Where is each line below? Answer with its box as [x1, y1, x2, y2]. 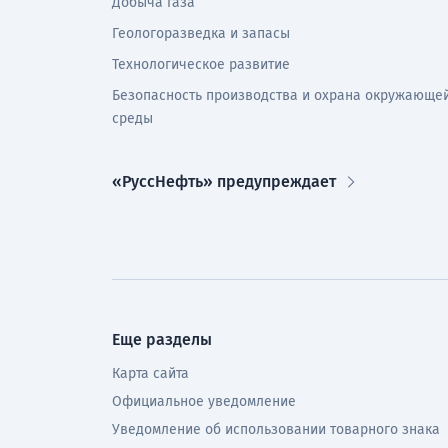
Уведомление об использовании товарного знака [112, 421, 440, 438]
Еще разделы [112, 330, 212, 349]
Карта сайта [112, 365, 189, 382]
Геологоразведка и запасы [112, 25, 290, 42]
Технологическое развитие [112, 56, 290, 73]
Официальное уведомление [112, 393, 296, 410]
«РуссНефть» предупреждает [112, 172, 336, 191]
